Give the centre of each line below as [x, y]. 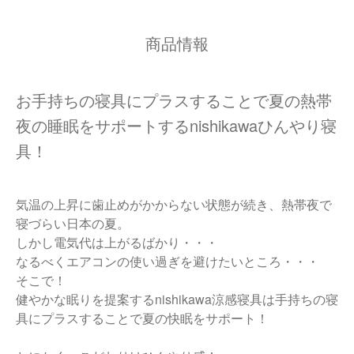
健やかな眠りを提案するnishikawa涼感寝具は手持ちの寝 [177, 299]
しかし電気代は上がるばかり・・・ [117, 243]
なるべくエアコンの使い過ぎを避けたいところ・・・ [168, 262]
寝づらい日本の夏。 [73, 224]
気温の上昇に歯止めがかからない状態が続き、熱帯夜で [174, 205]
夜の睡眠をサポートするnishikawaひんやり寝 [176, 126]
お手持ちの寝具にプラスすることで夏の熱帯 [174, 100]
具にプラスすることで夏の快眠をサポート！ [142, 318]
